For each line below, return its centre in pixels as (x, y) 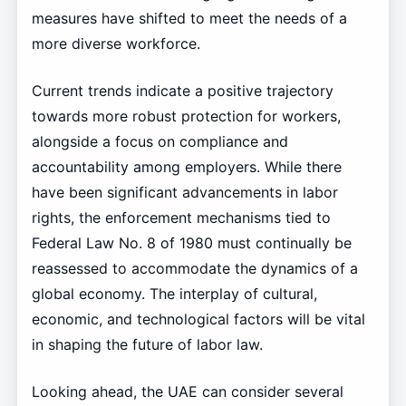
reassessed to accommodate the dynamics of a (194, 269)
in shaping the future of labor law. (147, 345)
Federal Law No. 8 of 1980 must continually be (191, 243)
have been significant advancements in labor (184, 193)
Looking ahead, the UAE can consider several (187, 392)
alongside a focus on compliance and (159, 142)
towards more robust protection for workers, (186, 116)
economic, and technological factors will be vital (198, 319)
